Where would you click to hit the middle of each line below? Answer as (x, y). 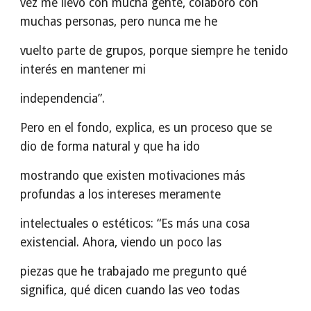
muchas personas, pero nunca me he (119, 22)
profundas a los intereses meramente (121, 194)
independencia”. (63, 99)
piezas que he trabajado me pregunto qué (134, 271)
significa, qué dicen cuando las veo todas (130, 290)
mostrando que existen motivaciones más (133, 176)
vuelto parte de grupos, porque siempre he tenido (154, 51)
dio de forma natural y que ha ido (110, 146)
